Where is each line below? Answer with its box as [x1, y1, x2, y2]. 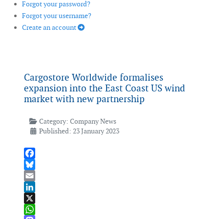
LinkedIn [24, 194, 51, 203]
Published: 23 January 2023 [39, 127, 119, 136]
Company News [69, 117, 116, 126]
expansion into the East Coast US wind [24, 82, 185, 95]
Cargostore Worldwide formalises [24, 71, 163, 84]
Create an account [22, 23, 78, 32]
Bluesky [24, 171, 47, 180]
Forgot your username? [22, 11, 91, 21]
